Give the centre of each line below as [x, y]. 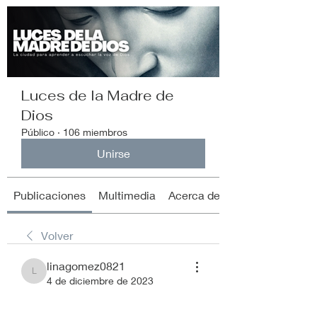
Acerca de [194, 195]
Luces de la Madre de [98, 96]
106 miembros [95, 132]
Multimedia [127, 195]
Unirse [113, 153]
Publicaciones [50, 195]
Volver [57, 235]
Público [38, 132]
